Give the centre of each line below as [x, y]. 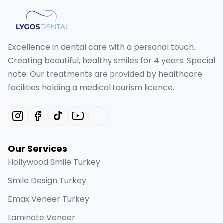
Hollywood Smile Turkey [54, 162]
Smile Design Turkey [47, 180]
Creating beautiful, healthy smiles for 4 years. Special [111, 60]
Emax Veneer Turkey [49, 199]
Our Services [38, 149]
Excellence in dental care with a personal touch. [102, 47]
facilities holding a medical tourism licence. [91, 87]
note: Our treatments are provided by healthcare [105, 74]
